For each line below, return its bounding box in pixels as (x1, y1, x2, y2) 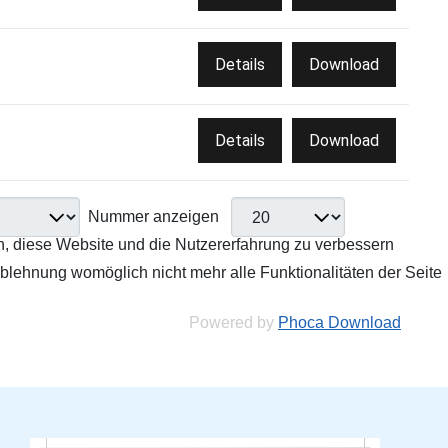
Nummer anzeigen (88, 208, 223, 226)
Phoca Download (278, 314, 401, 332)
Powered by (189, 314, 278, 332)
